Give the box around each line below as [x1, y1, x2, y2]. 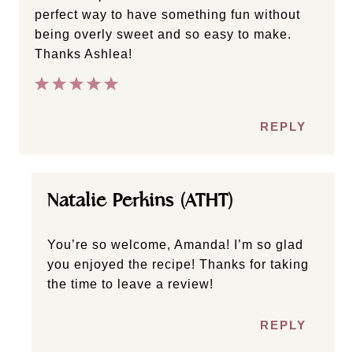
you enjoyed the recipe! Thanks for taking [47, 258, 309, 272]
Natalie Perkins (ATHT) [47, 188, 233, 212]
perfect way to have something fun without [35, 7, 300, 21]
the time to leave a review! [47, 277, 214, 292]
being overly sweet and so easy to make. [35, 27, 292, 41]
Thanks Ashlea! [35, 46, 132, 61]
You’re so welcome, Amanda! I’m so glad [47, 238, 303, 252]
